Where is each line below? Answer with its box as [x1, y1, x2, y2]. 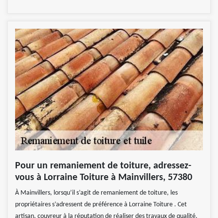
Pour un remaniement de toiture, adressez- [15, 161, 191, 171]
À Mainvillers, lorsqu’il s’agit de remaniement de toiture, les [15, 189, 178, 197]
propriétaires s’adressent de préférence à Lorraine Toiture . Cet [15, 200, 187, 208]
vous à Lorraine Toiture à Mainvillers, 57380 [15, 172, 192, 182]
